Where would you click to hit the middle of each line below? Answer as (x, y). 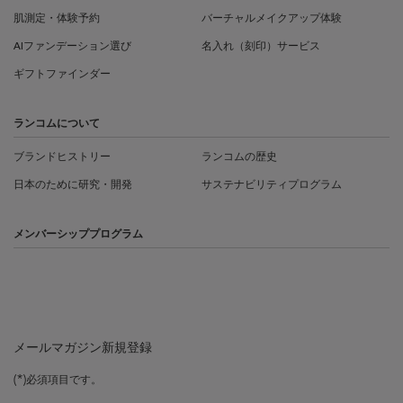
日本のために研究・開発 (73, 185)
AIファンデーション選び (72, 47)
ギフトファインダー (62, 75)
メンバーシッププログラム (78, 235)
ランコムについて (57, 124)
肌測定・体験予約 (57, 19)
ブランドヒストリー (62, 157)
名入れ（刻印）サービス (261, 47)
